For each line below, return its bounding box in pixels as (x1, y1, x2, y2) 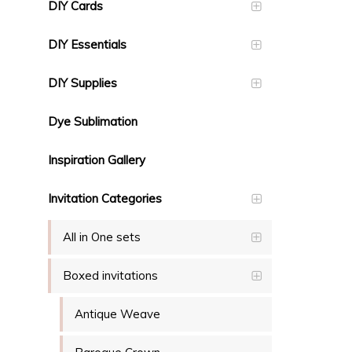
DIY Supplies (48, 75, 117, 91)
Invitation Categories (48, 191, 162, 207)
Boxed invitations (63, 268, 158, 284)
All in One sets (63, 229, 141, 245)
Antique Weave (75, 306, 160, 322)
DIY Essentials (48, 37, 126, 53)
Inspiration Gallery (48, 152, 145, 168)
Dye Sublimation (48, 114, 137, 130)
